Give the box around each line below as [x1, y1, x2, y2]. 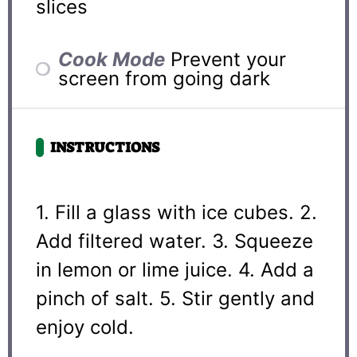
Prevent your [170, 47, 286, 71]
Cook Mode [57, 47, 165, 71]
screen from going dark [57, 66, 270, 90]
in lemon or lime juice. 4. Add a [36, 257, 314, 281]
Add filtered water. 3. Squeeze [36, 229, 313, 253]
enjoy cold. [36, 315, 134, 339]
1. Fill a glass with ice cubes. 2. [36, 200, 317, 224]
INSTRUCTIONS [50, 137, 159, 157]
